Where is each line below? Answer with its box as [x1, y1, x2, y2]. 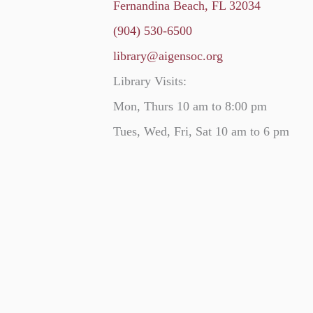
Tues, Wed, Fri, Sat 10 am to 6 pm [113, 124, 289, 138]
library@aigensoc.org [113, 48, 223, 63]
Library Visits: [113, 73, 187, 88]
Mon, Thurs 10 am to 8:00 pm [113, 99, 267, 113]
